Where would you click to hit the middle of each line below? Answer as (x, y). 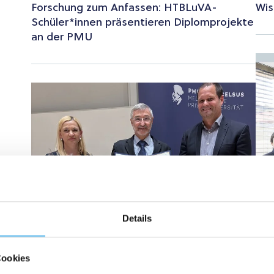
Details (137, 218)
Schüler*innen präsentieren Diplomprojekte (142, 23)
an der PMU (61, 38)
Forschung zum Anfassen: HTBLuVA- (124, 8)
